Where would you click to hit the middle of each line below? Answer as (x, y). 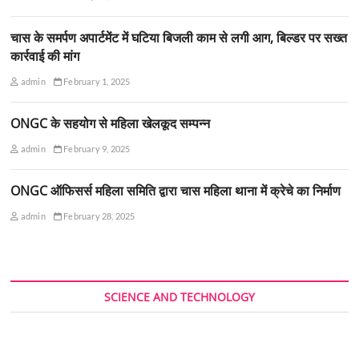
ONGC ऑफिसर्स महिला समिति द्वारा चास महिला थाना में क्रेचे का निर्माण (176, 190)
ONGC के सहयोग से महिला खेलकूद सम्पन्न (111, 123)
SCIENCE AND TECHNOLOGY (179, 296)
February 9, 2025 (96, 148)
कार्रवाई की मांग (45, 56)
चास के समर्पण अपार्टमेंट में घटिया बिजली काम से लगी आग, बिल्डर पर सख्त (179, 37)
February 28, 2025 (99, 216)
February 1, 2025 (96, 81)
